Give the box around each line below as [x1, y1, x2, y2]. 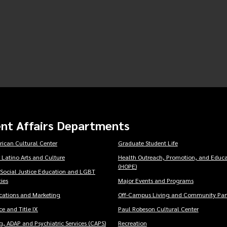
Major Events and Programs [118, 176, 194, 185]
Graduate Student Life [118, 139, 178, 147]
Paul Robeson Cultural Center [118, 205, 199, 213]
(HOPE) [118, 162, 137, 171]
